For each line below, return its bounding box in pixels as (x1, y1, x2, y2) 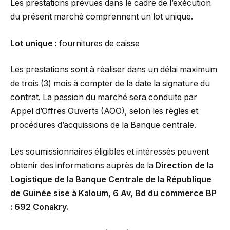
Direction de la (156, 160, 214, 170)
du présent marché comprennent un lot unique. (10, 12, 193, 22)
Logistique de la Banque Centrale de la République (10, 174, 212, 184)
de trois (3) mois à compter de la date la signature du (10, 79, 210, 89)
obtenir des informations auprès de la (10, 160, 156, 170)
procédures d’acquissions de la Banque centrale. (10, 120, 196, 130)
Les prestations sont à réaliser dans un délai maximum (10, 65, 217, 75)
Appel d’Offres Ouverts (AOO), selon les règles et (10, 106, 198, 117)
